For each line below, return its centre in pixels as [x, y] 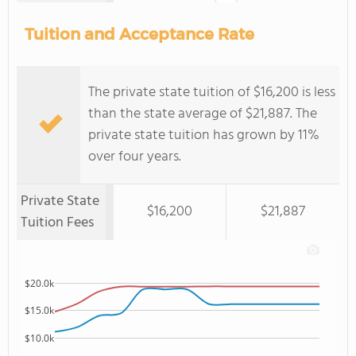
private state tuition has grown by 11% [204, 135]
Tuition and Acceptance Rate [139, 34]
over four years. [135, 157]
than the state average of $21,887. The [203, 114]
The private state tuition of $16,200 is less [212, 93]
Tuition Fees [57, 223]
